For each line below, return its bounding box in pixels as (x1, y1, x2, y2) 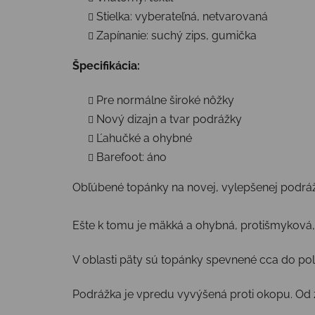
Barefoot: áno (96, 150, 167, 164)
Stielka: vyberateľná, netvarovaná (96, 9, 268, 23)
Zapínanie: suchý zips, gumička (96, 28, 257, 42)
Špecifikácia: (72, 58, 140, 72)
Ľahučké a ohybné (96, 131, 192, 145)
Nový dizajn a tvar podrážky (96, 112, 242, 126)
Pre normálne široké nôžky (96, 93, 234, 107)
